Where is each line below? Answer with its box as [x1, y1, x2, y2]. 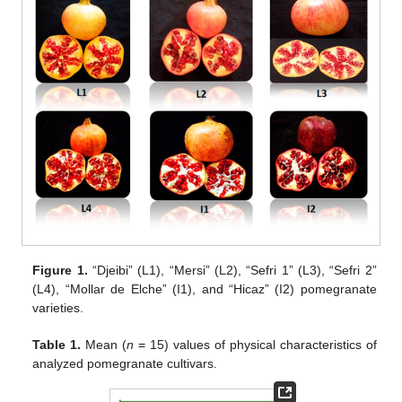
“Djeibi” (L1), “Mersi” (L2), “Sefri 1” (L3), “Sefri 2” [87, 263, 377, 278]
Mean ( [81, 337, 127, 353]
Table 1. [32, 337, 82, 353]
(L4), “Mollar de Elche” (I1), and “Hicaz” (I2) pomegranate [32, 282, 377, 297]
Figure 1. [32, 263, 88, 278]
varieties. [32, 301, 84, 316]
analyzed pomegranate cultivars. [32, 356, 218, 371]
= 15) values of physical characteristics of [134, 337, 377, 353]
